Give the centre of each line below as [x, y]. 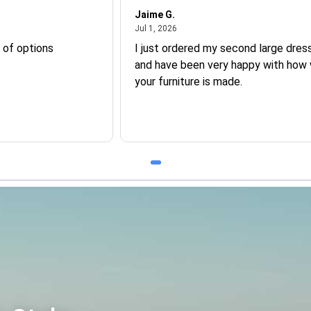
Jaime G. [155, 14]
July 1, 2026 [200, 27]
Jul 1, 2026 [156, 28]
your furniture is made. [189, 81]
